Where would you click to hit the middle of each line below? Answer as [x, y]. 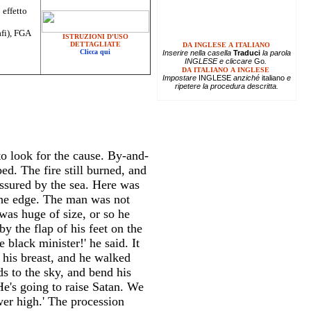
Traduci [246, 52]
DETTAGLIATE [95, 44]
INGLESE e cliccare [219, 61]
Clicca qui [95, 52]
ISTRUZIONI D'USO [95, 36]
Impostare [180, 77]
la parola [275, 52]
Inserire [176, 52]
